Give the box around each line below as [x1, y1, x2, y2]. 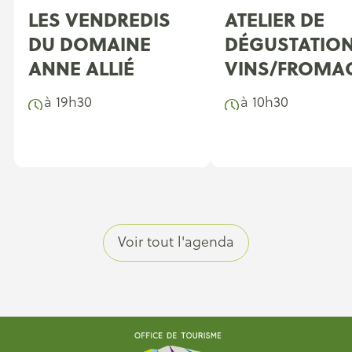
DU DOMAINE [28, 30, 151, 57]
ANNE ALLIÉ [28, 54, 134, 82]
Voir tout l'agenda [118, 232, 234, 251]
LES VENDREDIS [28, 5, 170, 33]
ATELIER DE [225, 5, 324, 33]
